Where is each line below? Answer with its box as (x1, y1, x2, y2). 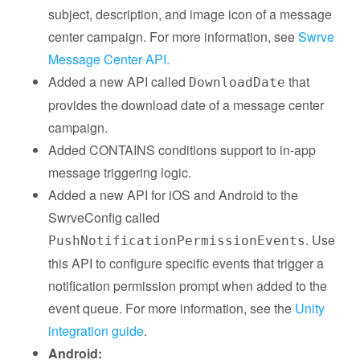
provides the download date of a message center (48, 96, 324, 114)
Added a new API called (48, 72, 189, 91)
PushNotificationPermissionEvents (48, 233, 305, 248)
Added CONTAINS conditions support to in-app (48, 141, 316, 159)
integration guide (48, 321, 144, 340)
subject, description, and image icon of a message (48, 5, 332, 23)
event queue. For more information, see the (48, 299, 295, 317)
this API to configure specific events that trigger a (48, 254, 324, 272)
